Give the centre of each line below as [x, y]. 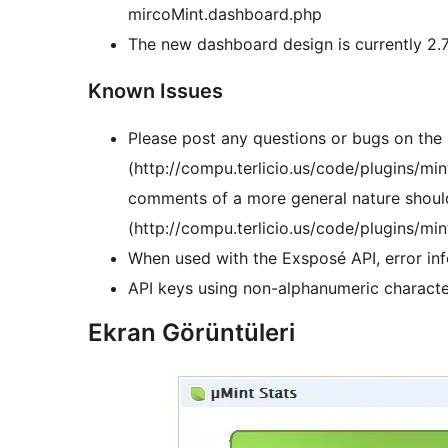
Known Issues [155, 91]
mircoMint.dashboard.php [225, 14]
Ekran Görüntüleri [191, 333]
